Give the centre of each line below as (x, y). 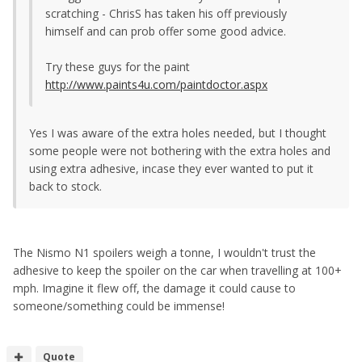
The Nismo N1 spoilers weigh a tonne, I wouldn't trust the (164, 252)
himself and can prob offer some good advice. (166, 31)
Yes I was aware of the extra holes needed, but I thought (178, 133)
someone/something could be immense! (119, 305)
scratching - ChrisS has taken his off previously (166, 13)
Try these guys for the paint (118, 66)
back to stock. (65, 186)
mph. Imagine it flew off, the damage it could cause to (154, 288)
